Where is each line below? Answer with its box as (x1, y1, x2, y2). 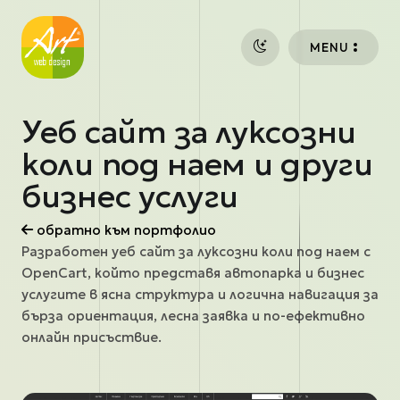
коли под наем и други (21, 144, 373, 184)
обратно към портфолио (33, 221, 216, 238)
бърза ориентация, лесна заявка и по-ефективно (21, 307, 365, 324)
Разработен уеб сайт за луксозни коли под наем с (21, 243, 371, 260)
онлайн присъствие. (21, 329, 162, 346)
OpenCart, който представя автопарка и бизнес (21, 264, 364, 281)
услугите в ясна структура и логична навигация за (21, 286, 379, 303)
